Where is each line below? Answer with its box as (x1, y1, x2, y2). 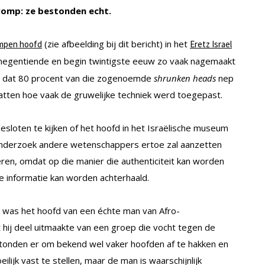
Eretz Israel (190, 38, 232, 50)
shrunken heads (154, 72, 216, 85)
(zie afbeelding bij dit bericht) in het (42, 38, 190, 50)
